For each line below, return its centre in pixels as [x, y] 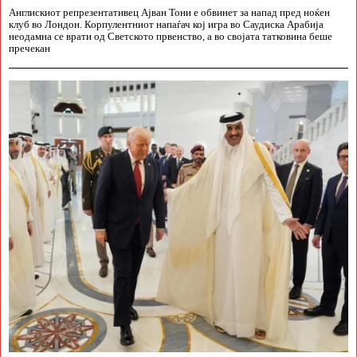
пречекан [29, 48]
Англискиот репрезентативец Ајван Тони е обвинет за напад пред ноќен [169, 12]
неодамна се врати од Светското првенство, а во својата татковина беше [171, 36]
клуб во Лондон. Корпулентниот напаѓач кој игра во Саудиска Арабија [166, 24]
